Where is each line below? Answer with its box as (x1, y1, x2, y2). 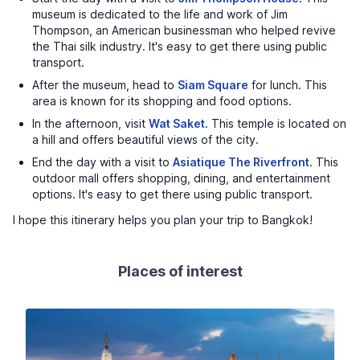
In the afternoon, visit (32, 117, 149, 130)
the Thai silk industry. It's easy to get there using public (32, 39, 327, 53)
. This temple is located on (205, 117, 346, 130)
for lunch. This (248, 78, 327, 92)
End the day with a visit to (32, 155, 173, 169)
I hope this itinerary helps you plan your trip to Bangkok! (13, 213, 313, 227)
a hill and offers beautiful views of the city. (32, 133, 259, 146)
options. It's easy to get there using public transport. (32, 187, 313, 201)
